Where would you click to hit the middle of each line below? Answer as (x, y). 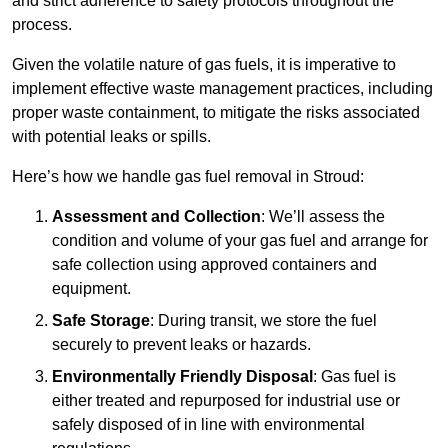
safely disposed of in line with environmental (208, 425)
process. (42, 25)
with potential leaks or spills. (111, 137)
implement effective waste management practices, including (222, 89)
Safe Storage (101, 321)
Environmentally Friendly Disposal (182, 377)
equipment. (91, 289)
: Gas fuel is (354, 377)
